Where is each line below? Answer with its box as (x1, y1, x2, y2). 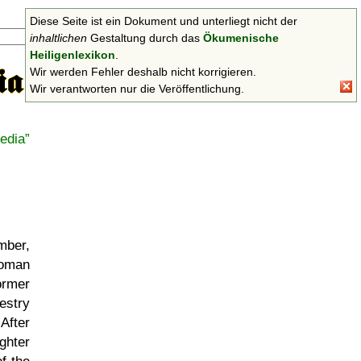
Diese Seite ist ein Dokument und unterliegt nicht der (30, 15, 297, 27)
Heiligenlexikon (30, 48, 115, 61)
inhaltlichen (30, 31, 87, 44)
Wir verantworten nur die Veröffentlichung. (30, 82, 244, 95)
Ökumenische (203, 31, 279, 44)
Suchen (101, 31, 136, 43)
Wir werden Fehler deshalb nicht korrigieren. (30, 65, 256, 78)
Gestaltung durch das (87, 31, 203, 44)
